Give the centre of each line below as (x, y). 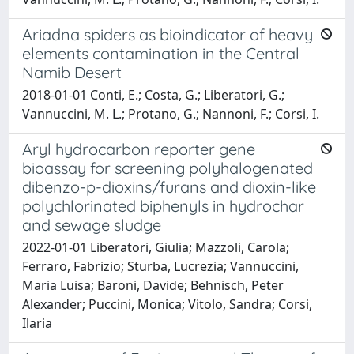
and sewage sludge (92, 224)
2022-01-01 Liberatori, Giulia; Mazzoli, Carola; (156, 247)
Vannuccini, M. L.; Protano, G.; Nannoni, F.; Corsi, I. (171, 113)
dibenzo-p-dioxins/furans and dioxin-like (169, 186)
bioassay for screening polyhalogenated (168, 168)
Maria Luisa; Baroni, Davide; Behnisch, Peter (153, 285)
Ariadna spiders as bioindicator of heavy (168, 34)
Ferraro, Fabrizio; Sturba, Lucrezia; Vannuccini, (160, 266)
